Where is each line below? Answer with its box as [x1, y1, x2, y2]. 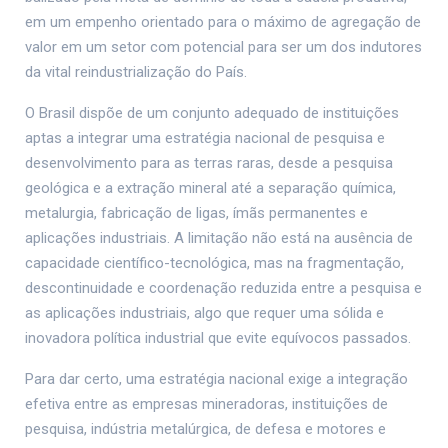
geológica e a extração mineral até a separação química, [25, 179, 396, 198]
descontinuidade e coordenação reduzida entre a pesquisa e [25, 279, 422, 298]
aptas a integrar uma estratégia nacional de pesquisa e [25, 129, 385, 148]
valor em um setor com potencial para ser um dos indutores [25, 38, 422, 57]
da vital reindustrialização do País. [25, 63, 247, 82]
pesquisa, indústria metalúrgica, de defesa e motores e [25, 420, 386, 439]
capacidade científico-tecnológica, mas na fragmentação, [25, 254, 404, 273]
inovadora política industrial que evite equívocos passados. [25, 329, 411, 348]
